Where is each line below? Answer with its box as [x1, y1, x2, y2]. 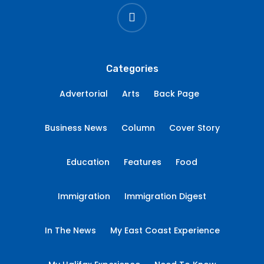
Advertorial [59, 88, 108, 100]
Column [121, 122, 155, 134]
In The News [44, 225, 96, 236]
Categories [105, 63, 159, 74]
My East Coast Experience [110, 225, 220, 236]
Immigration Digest [124, 190, 206, 202]
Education [67, 156, 110, 168]
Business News [44, 122, 107, 134]
